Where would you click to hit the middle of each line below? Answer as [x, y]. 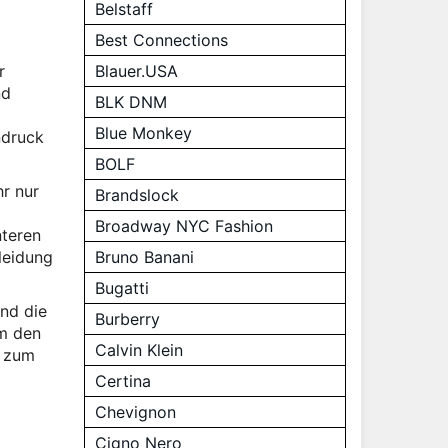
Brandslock [136, 195]
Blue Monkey [143, 133]
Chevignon [135, 412]
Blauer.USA [136, 71]
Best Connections [161, 40]
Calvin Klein [138, 350]
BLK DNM [130, 102]
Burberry [127, 319]
